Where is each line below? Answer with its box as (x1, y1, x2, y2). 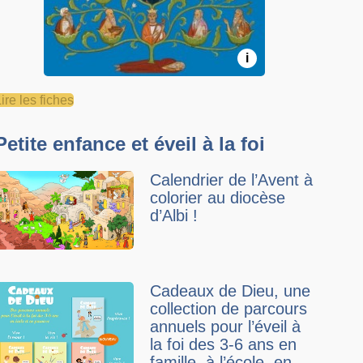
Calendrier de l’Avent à (150, 171, 314, 189)
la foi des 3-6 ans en (150, 335, 297, 354)
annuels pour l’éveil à (150, 318, 301, 336)
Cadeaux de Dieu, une (150, 282, 311, 301)
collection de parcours (150, 300, 308, 318)
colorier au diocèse (150, 189, 286, 207)
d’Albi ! (150, 207, 199, 224)
